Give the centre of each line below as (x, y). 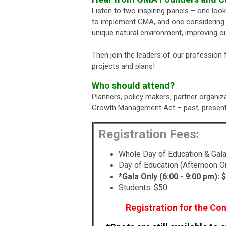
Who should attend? (133, 86)
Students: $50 (143, 188)
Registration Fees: (149, 134)
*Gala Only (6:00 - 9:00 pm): (169, 177)
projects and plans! (123, 66)
